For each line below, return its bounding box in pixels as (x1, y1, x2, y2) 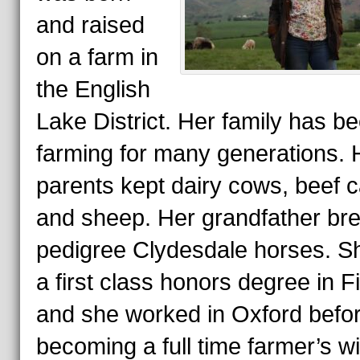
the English (35, 76, 150, 102)
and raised (35, 12, 145, 38)
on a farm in (35, 44, 158, 70)
